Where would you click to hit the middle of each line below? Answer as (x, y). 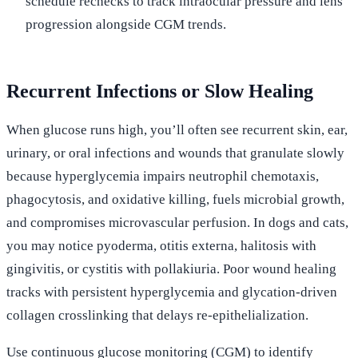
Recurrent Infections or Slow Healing (160, 91)
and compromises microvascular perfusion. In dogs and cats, (177, 223)
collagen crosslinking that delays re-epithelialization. (157, 315)
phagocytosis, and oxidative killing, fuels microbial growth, (175, 199)
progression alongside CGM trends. (126, 24)
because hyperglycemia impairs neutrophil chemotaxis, (163, 176)
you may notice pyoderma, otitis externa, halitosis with (161, 246)
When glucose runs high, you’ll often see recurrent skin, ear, (177, 130)
